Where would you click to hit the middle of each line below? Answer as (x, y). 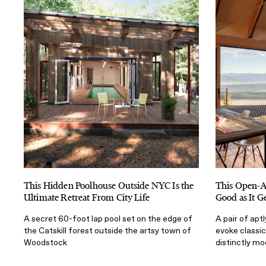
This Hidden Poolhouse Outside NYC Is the (109, 185)
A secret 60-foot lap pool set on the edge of (108, 218)
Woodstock (45, 242)
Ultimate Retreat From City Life (87, 197)
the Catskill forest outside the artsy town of (107, 230)
